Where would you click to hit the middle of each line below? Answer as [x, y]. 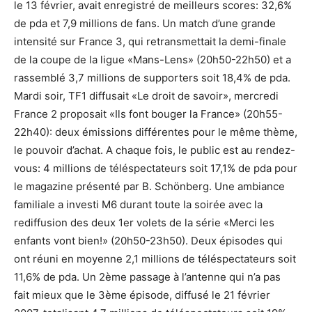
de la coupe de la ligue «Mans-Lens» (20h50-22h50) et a [153, 60]
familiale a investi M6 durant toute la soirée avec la [138, 204]
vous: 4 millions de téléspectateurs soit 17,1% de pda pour [156, 168]
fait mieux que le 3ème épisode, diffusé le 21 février [142, 295]
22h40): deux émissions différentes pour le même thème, [156, 132]
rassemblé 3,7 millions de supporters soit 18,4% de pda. [152, 78]
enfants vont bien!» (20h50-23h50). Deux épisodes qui [148, 241]
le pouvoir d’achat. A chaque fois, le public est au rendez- [155, 150]
